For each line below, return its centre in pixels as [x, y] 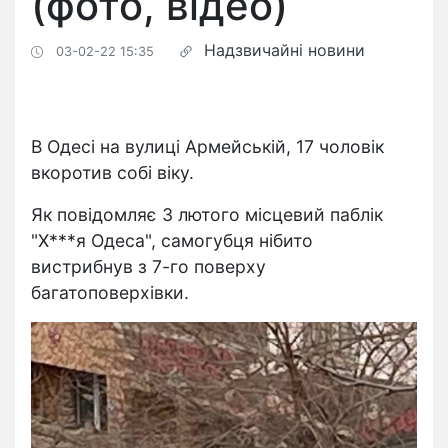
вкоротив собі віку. [112, 172]
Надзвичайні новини [284, 50]
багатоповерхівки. [110, 292]
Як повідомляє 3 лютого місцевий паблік [207, 214]
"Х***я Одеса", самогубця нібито [172, 240]
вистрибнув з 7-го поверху [148, 266]
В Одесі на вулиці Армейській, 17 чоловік [207, 146]
